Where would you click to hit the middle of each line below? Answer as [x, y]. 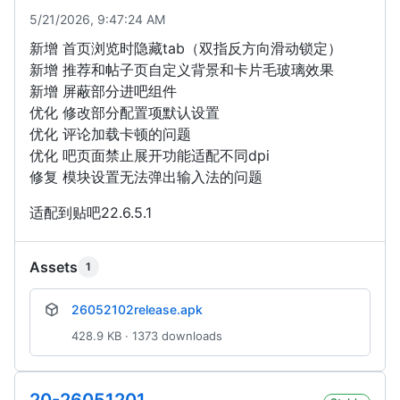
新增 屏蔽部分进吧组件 [103, 92]
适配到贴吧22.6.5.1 [91, 213]
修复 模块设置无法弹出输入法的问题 [146, 177]
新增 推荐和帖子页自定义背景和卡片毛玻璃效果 [182, 70]
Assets [54, 267]
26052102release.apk [137, 310]
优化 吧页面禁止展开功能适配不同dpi [150, 156]
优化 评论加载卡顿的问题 [110, 134]
